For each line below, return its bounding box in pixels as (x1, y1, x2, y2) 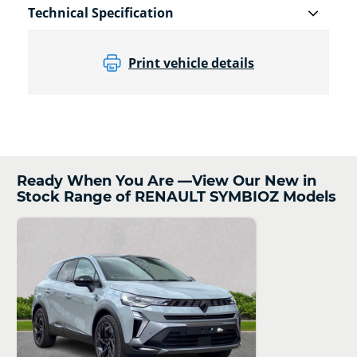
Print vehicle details (128, 54, 254, 73)
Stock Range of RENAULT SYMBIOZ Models (17, 188, 336, 206)
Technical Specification (28, 4, 174, 22)
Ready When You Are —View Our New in (17, 172, 316, 190)
